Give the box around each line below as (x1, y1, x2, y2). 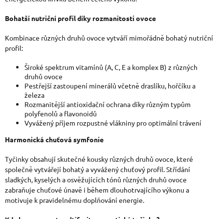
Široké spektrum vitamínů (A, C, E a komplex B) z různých (24, 62, 197, 71)
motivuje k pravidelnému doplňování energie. (5, 195, 144, 204)
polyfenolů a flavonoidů (24, 109, 97, 118)
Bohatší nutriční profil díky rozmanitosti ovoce (5, 13, 156, 22)
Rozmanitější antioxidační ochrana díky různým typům (24, 99, 191, 109)
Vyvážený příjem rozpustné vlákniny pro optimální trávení (24, 118, 201, 127)
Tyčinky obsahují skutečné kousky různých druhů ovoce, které (5, 154, 193, 163)
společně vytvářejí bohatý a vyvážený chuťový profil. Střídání (5, 164, 190, 174)
